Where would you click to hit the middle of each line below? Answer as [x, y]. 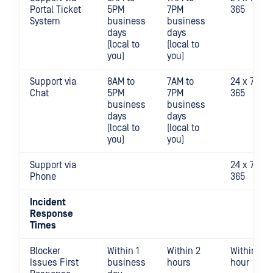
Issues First [54, 263]
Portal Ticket [55, 10]
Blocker [45, 251]
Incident [48, 202]
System [45, 21]
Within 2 [184, 251]
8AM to [121, 82]
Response [51, 214]
